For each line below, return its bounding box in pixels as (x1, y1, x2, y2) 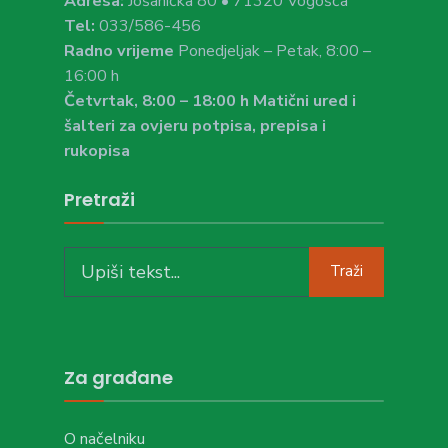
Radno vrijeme (64, 39, 174, 62)
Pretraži (64, 186, 135, 212)
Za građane (64, 364, 173, 390)
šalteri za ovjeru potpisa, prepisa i (64, 114, 326, 137)
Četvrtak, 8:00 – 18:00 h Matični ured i (64, 89, 356, 112)
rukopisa (64, 139, 130, 162)
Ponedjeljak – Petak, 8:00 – (174, 39, 371, 62)
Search (63, 246, 110, 269)
